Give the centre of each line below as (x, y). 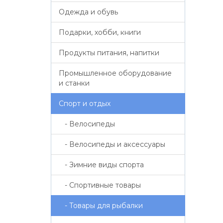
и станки (74, 83)
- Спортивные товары (100, 185)
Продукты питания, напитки (109, 53)
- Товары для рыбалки (101, 206)
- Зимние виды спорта (101, 165)
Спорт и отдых (85, 104)
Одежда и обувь (88, 12)
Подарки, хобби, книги (100, 32)
